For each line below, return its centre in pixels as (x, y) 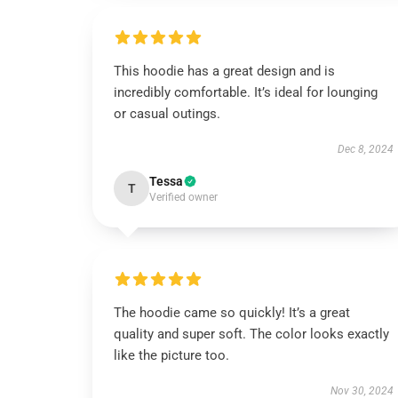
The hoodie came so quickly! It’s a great (232, 313)
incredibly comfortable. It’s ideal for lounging (246, 92)
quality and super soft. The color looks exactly (251, 334)
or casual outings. (167, 114)
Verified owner (183, 197)
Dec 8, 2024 (365, 149)
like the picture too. (171, 355)
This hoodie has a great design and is (224, 71)
